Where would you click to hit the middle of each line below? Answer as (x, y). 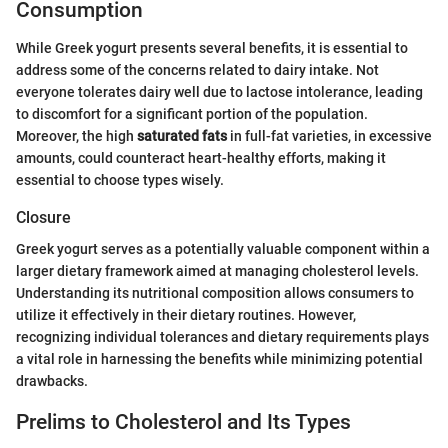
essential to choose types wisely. (120, 180)
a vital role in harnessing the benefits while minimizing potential (219, 359)
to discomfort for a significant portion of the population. (192, 114)
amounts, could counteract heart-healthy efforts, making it (201, 158)
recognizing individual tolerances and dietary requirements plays (222, 337)
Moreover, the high (76, 136)
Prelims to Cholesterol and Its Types (183, 422)
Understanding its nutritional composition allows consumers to (215, 293)
